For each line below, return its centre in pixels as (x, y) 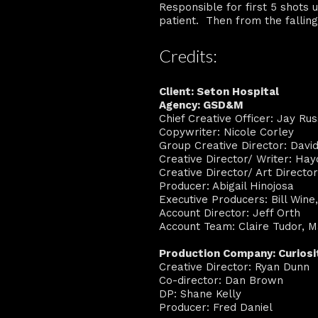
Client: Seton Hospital (219, 91)
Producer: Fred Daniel (216, 307)
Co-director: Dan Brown (221, 280)
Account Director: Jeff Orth (230, 213)
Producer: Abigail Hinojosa (226, 186)
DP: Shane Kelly (200, 294)
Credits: (188, 56)
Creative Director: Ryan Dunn (234, 267)
